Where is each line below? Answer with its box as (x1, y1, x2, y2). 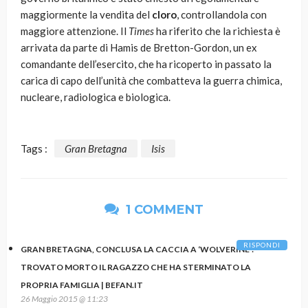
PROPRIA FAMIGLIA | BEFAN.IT (21, 279, 143, 290)
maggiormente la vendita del (21, 8, 152, 21)
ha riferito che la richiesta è (154, 25, 280, 38)
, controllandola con (177, 8, 267, 21)
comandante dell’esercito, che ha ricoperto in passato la (21, 58, 272, 71)
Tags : (21, 142, 47, 155)
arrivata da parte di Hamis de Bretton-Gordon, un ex (21, 41, 257, 54)
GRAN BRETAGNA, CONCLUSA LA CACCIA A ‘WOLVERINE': (21, 243, 254, 254)
